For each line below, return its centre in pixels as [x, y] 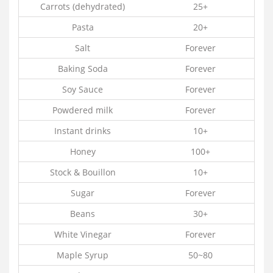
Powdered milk [83, 110]
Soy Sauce [83, 89]
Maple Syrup [83, 255]
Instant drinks [83, 130]
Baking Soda [83, 68]
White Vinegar [83, 234]
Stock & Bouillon [83, 172]
